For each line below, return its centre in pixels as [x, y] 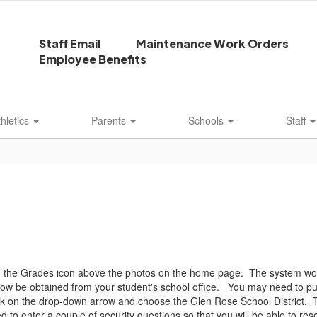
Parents [110, 120]
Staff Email [70, 44]
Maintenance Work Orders [213, 44]
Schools [207, 120]
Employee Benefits [93, 59]
